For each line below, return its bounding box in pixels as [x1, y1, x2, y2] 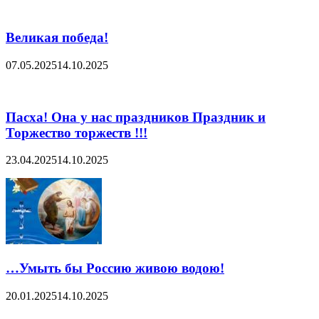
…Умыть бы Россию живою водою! [6, 261, 224, 276]
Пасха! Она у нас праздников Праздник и [6, 109, 266, 125]
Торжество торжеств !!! [6, 125, 147, 140]
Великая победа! [6, 30, 108, 46]
